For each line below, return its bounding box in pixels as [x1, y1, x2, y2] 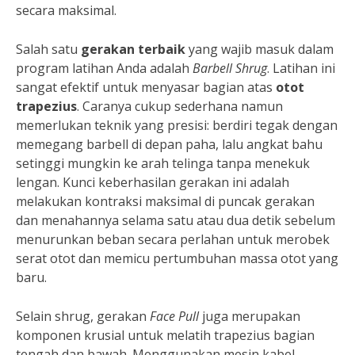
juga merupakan [199, 307, 300, 325]
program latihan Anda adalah [16, 59, 193, 77]
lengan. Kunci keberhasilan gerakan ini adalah [16, 173, 289, 191]
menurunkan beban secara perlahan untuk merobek [16, 230, 330, 248]
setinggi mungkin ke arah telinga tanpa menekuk [16, 154, 310, 172]
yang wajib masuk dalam [185, 40, 334, 58]
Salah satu [16, 40, 81, 58]
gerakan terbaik [81, 40, 185, 58]
